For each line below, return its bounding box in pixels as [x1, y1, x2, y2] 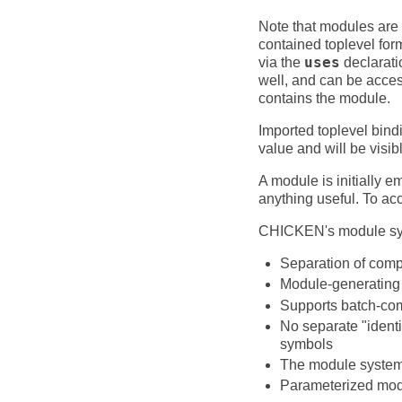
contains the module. [258, 91, 390, 107]
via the [258, 55, 304, 71]
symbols [280, 336, 333, 352]
